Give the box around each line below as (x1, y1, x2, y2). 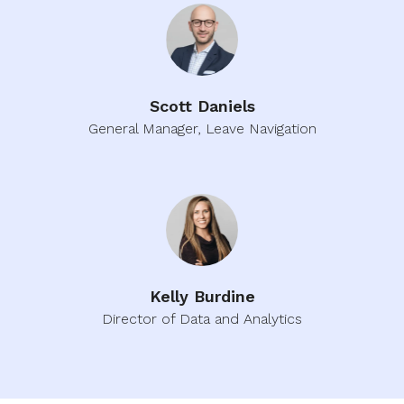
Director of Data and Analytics (102, 310, 302, 328)
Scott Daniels (149, 96, 255, 116)
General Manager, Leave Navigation (87, 120, 317, 138)
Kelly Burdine (149, 287, 255, 307)
